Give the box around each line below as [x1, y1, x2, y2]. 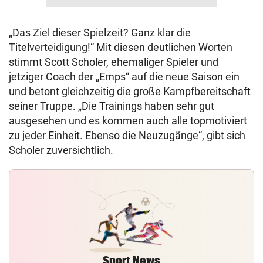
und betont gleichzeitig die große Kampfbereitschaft [9, 85, 251, 97]
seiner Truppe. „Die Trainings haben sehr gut [9, 100, 214, 112]
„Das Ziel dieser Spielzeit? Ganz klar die [9, 26, 191, 39]
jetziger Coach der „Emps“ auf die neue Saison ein [9, 70, 240, 83]
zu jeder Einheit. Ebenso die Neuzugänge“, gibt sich [9, 129, 245, 141]
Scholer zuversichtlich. [9, 144, 113, 156]
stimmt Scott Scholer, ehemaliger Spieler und [9, 56, 218, 68]
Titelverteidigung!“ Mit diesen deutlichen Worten [9, 41, 232, 53]
